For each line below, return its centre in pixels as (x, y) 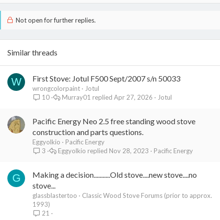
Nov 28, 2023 (129, 151)
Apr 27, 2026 (134, 97)
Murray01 (77, 97)
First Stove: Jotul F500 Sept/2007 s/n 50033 (106, 78)
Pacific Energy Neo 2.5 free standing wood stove (114, 121)
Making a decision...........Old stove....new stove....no (115, 174)
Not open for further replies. (55, 20)
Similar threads (32, 52)
